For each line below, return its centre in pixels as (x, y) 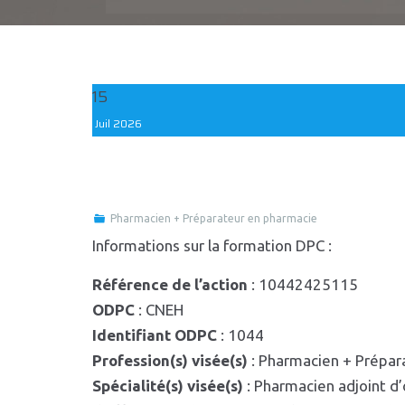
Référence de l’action (170, 284)
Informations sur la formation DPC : (212, 245)
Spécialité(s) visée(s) (168, 386)
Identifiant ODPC (155, 335)
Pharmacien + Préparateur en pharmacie (213, 218)
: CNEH (159, 310)
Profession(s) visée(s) (170, 360)
